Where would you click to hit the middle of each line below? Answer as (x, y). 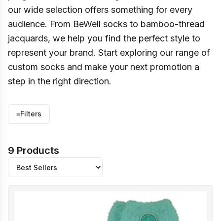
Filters (31, 114)
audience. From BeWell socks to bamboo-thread (106, 24)
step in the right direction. (60, 81)
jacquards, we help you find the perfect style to (104, 38)
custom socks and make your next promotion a (104, 67)
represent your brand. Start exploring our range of (109, 53)
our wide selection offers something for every (100, 10)
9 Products (34, 150)
